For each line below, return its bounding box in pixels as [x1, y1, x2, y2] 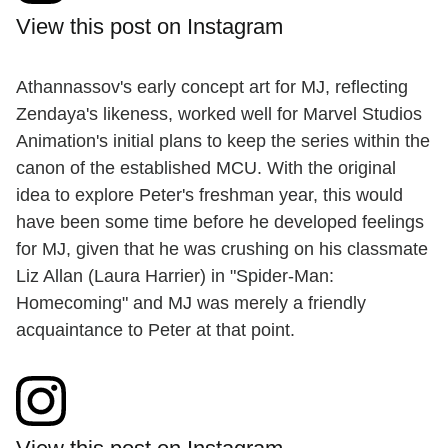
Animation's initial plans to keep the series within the [16, 130, 430, 151]
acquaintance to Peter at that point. [16, 319, 295, 340]
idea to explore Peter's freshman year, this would [16, 184, 403, 205]
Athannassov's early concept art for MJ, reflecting [16, 76, 408, 97]
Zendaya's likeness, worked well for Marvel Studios [16, 103, 422, 124]
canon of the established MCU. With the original [16, 157, 396, 178]
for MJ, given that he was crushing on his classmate [16, 238, 428, 259]
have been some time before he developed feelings [16, 211, 424, 232]
